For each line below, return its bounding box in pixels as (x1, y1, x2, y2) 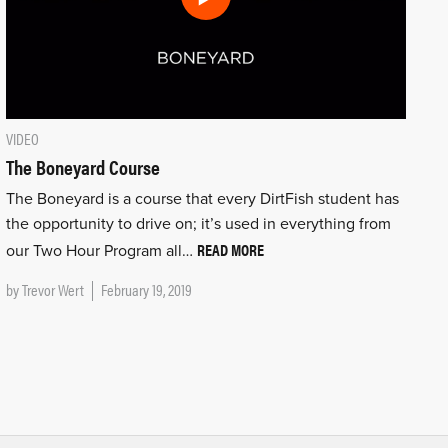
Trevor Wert (21, 277, 84, 301)
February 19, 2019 (100, 277, 192, 301)
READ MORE (196, 237, 264, 261)
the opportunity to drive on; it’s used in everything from (5, 213, 391, 234)
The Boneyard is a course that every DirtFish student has (5, 188, 399, 209)
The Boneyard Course (5, 151, 160, 181)
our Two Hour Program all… (5, 240, 197, 261)
